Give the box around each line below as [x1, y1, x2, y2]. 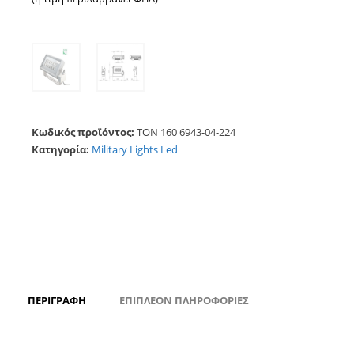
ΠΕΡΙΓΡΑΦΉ [28, 292, 86, 307]
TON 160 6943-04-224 [137, 124, 235, 139]
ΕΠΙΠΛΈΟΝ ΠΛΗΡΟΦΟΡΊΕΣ [119, 292, 249, 307]
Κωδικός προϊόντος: [32, 124, 137, 139]
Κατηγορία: [32, 141, 92, 156]
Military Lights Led [92, 141, 178, 156]
